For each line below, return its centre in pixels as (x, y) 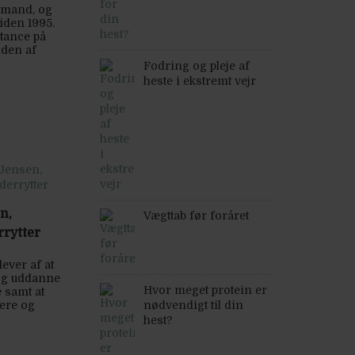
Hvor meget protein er (205, 290)
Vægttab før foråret (196, 216)
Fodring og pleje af (197, 66)
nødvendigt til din (193, 305)
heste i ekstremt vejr (200, 81)
